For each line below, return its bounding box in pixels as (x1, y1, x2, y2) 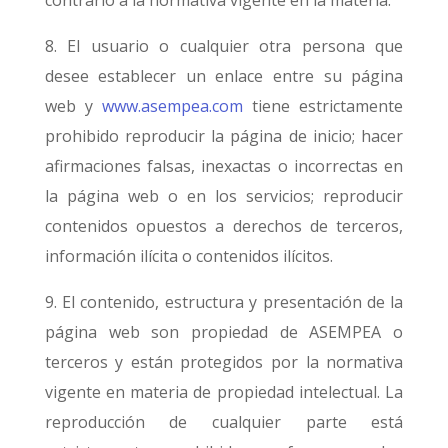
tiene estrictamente (243, 95, 404, 117)
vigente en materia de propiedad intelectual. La (44, 381, 404, 403)
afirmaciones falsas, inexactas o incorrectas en (44, 155, 404, 177)
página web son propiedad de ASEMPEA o (44, 321, 404, 343)
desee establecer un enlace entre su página (44, 65, 404, 87)
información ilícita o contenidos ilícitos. (44, 245, 333, 267)
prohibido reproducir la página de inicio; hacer (44, 125, 404, 147)
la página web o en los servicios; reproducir (44, 185, 404, 207)
